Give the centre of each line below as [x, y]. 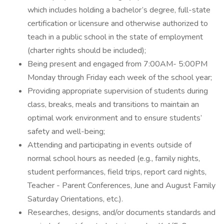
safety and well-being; [66, 131]
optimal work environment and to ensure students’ [115, 118]
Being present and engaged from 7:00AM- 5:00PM [117, 64]
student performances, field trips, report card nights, [117, 172]
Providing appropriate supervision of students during [118, 91]
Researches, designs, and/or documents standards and [121, 212]
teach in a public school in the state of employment [115, 37]
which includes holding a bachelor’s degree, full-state [119, 10]
